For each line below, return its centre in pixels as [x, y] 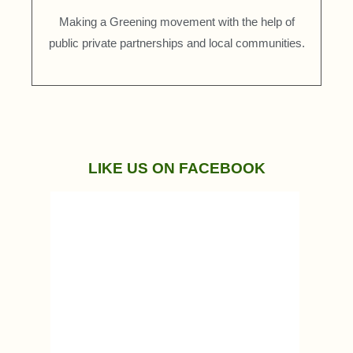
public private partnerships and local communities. [176, 43]
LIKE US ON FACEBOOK [176, 168]
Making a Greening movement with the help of [176, 21]
